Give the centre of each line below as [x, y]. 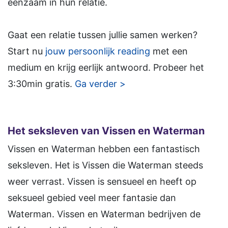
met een [169, 51]
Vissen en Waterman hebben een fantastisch [104, 149]
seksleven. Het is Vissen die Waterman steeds [105, 165]
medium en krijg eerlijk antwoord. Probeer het [106, 68]
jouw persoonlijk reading [98, 51]
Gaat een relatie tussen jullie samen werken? [103, 35]
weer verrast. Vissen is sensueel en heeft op [102, 182]
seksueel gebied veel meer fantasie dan [92, 198]
